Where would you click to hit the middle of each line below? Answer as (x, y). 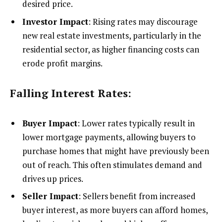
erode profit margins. (62, 63)
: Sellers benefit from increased (137, 196)
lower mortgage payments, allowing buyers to (109, 137)
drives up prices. (53, 179)
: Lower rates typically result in (136, 123)
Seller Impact (50, 196)
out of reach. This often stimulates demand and (112, 165)
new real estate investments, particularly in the (112, 35)
